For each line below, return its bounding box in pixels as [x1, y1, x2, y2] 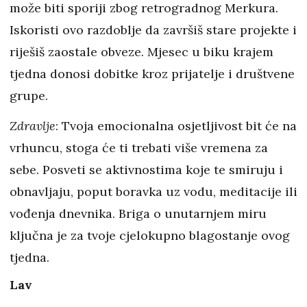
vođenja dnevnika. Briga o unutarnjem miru [10, 206, 267, 221]
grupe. [10, 88, 48, 103]
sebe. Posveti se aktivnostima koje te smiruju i [10, 162, 283, 177]
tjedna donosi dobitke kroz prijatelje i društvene [10, 66, 295, 82]
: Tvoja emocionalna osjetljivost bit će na [56, 118, 297, 134]
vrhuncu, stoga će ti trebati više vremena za [10, 140, 268, 156]
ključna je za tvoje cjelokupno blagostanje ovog [10, 228, 290, 243]
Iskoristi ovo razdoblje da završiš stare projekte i [10, 22, 297, 38]
